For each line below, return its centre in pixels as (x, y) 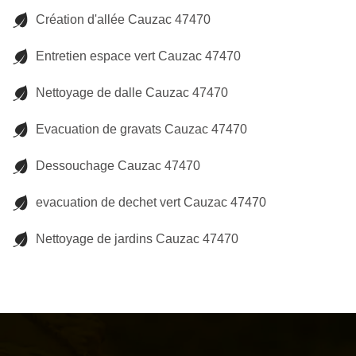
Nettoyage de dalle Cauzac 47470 (132, 93)
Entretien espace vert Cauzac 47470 (138, 56)
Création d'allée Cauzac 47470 (123, 19)
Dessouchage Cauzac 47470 (118, 166)
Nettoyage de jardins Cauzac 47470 (137, 239)
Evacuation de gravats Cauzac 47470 (141, 129)
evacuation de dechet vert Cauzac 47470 (151, 202)
